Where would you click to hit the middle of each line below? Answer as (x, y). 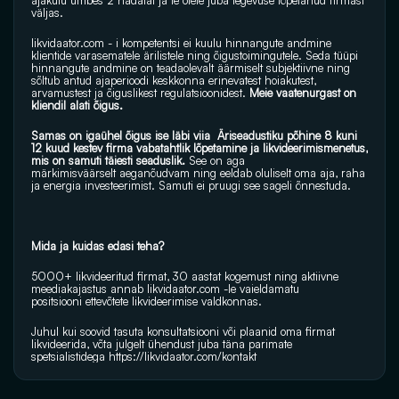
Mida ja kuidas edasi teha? (98, 246)
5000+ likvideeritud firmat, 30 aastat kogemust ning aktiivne (185, 276)
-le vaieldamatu (260, 289)
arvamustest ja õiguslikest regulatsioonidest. (138, 93)
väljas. (47, 12)
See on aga (217, 160)
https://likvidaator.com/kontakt (183, 356)
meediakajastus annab (89, 289)
